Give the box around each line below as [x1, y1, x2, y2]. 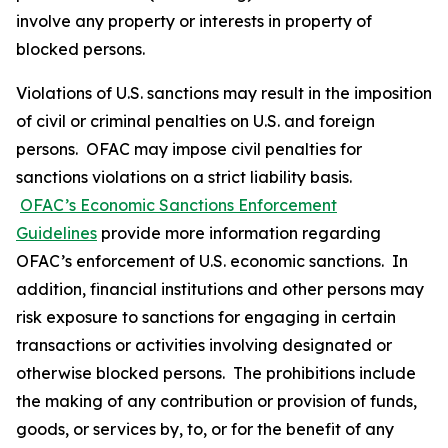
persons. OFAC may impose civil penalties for [16, 139, 362, 159]
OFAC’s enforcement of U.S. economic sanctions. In [16, 251, 408, 271]
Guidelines [16, 223, 97, 243]
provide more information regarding [97, 223, 381, 243]
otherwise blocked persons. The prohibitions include [16, 363, 416, 383]
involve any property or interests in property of [16, 11, 372, 31]
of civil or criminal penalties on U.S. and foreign [16, 111, 375, 131]
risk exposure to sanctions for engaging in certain [16, 307, 396, 327]
